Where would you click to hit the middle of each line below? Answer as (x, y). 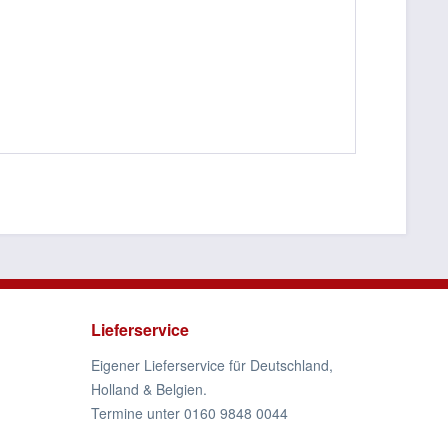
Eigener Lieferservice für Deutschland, (212, 365)
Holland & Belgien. (149, 389)
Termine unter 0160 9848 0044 (189, 413)
